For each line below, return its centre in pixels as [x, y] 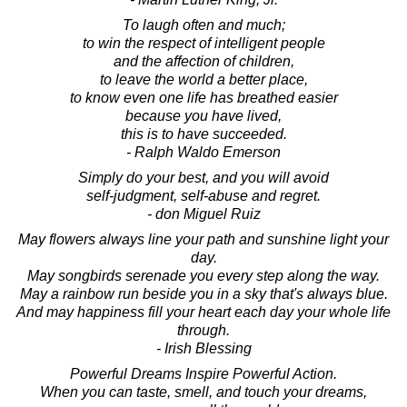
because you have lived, [203, 115]
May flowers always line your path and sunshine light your [203, 239]
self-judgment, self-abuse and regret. [203, 195]
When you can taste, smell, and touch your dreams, [203, 392]
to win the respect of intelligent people [203, 43]
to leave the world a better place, [203, 79]
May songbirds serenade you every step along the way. [203, 275]
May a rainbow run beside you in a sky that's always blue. [203, 293]
